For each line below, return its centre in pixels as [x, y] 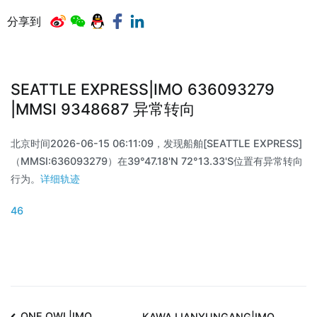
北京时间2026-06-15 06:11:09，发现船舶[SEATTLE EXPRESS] [156, 143]
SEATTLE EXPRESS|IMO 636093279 [143, 90]
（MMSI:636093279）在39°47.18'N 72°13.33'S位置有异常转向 [157, 161]
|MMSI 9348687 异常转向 [103, 109]
